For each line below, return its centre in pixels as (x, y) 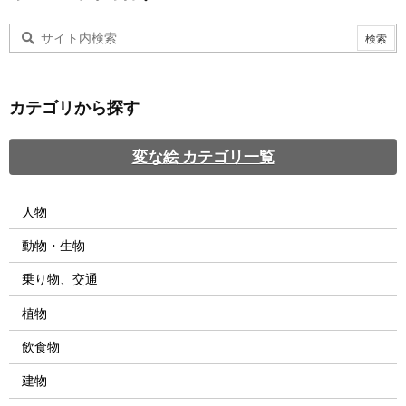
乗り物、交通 (60, 279)
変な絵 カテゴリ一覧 (203, 156)
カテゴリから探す (74, 108)
